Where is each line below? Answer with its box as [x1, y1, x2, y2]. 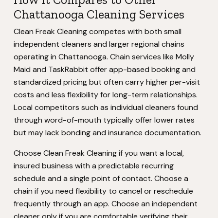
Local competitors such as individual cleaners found [14, 102, 198, 112]
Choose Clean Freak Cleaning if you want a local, [14, 148, 184, 158]
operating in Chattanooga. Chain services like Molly [14, 52, 194, 62]
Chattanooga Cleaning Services [14, 7, 184, 21]
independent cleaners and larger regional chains [14, 39, 184, 49]
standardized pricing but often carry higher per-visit [14, 77, 200, 87]
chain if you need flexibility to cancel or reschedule [14, 186, 193, 196]
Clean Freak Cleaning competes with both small [14, 26, 182, 36]
